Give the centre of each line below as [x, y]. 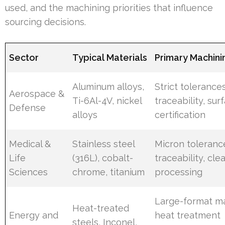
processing [179, 172]
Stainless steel [104, 144]
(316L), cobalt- [103, 158]
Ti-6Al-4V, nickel [107, 101]
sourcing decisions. [45, 22]
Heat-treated [101, 208]
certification [180, 115]
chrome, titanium [109, 172]
